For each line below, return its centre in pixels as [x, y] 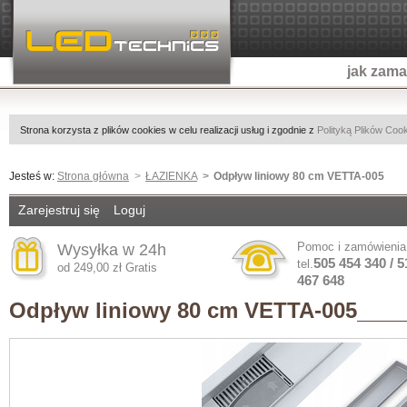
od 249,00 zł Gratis [107, 267]
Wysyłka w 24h [112, 249]
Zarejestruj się [59, 209]
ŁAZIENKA [172, 176]
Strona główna [93, 176]
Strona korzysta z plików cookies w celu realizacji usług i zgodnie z [168, 130]
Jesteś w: [33, 176]
